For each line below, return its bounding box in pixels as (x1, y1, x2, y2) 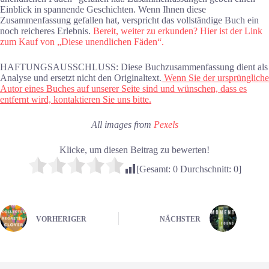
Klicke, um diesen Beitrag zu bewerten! (59, 145, 210, 156)
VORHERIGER (36, 214, 86, 223)
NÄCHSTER (160, 214, 201, 223)
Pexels (153, 119, 178, 130)
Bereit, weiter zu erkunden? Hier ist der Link (91, 26, 262, 37)
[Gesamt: (136, 164, 173, 175)
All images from (91, 119, 154, 130)
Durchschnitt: (177, 164, 234, 175)
